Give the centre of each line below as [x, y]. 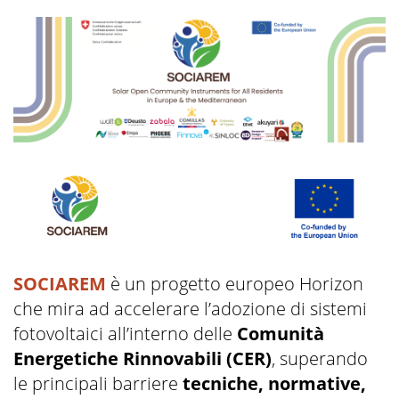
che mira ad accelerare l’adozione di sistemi [190, 309]
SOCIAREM [60, 284]
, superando [320, 359]
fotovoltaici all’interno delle [125, 334]
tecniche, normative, [274, 384]
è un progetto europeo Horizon [235, 284]
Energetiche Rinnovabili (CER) [142, 359]
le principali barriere [98, 384]
